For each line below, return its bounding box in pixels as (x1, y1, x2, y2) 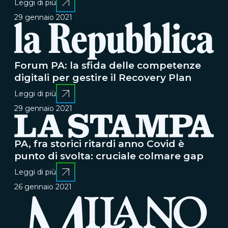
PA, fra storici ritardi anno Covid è (14, 138, 184, 150)
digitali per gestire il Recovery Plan (14, 72, 191, 84)
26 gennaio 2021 (14, 182, 72, 192)
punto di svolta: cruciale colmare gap (14, 150, 204, 162)
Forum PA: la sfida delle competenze (14, 60, 201, 72)
